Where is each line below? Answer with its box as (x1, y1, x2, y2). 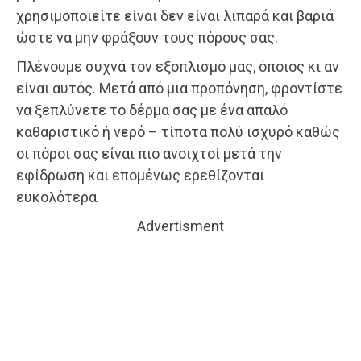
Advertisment (137, 218, 224, 235)
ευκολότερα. (16, 189, 100, 206)
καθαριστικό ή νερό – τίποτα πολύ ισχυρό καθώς (16, 123, 340, 141)
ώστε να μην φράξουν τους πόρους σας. (16, 29, 278, 47)
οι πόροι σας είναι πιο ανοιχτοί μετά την (16, 145, 282, 163)
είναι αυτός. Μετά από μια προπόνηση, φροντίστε (16, 80, 342, 98)
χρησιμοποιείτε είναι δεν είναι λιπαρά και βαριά (16, 7, 334, 25)
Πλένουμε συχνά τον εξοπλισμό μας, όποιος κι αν (16, 58, 339, 76)
